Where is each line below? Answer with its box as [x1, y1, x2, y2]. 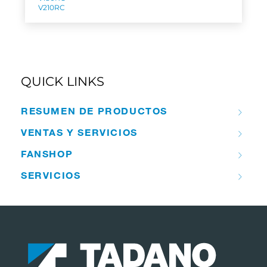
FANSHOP [21, 148, 73, 160]
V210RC [38, 3, 65, 13]
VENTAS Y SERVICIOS [21, 126, 138, 138]
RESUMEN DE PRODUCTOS [21, 105, 167, 117]
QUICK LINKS [21, 74, 104, 89]
